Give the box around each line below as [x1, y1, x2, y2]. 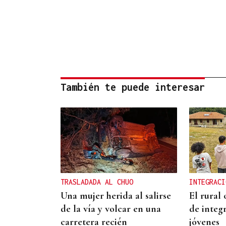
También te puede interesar [61, 81, 205, 93]
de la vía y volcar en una [61, 202, 161, 215]
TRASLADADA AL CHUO [61, 177, 133, 186]
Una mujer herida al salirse [61, 189, 171, 202]
